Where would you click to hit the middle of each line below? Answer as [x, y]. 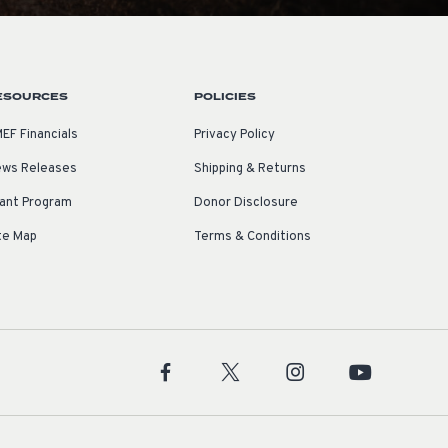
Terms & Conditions [253, 237]
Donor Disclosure [246, 203]
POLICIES [225, 97]
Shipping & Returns [250, 169]
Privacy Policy [235, 135]
